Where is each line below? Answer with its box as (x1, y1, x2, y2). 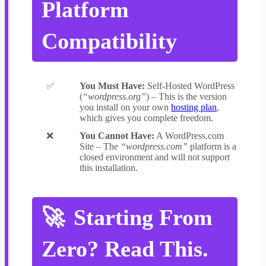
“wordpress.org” (83, 91, 146, 102)
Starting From (74, 205, 213, 230)
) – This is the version (146, 91, 227, 102)
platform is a (188, 141, 236, 152)
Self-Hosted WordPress (145, 81, 235, 91)
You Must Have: (80, 81, 145, 91)
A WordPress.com (154, 131, 224, 141)
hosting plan (171, 102, 217, 113)
